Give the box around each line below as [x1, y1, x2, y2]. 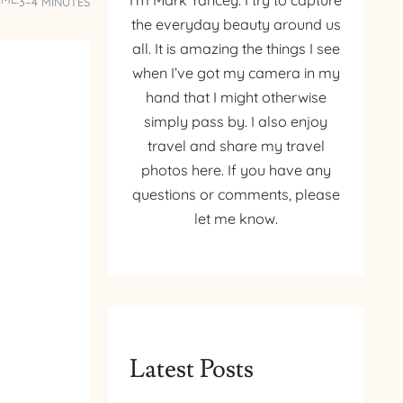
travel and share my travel [147, 137, 325, 156]
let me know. [193, 210, 278, 228]
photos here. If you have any [140, 161, 331, 180]
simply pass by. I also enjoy [144, 112, 327, 131]
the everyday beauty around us [130, 15, 341, 34]
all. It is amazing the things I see [131, 40, 340, 58]
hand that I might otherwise [145, 88, 327, 107]
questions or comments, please [131, 185, 340, 204]
